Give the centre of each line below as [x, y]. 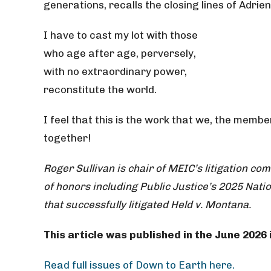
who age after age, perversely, [120, 53]
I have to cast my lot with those [121, 35]
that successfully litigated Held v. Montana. [147, 204]
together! [67, 138]
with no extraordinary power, [115, 71]
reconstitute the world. [100, 90]
